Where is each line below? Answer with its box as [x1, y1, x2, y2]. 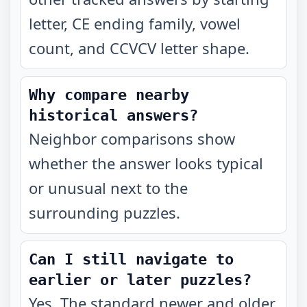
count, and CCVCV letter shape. [29, 38, 249, 58]
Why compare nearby [29, 86, 189, 103]
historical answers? [29, 107, 198, 124]
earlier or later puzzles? [29, 271, 251, 288]
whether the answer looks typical [29, 153, 263, 173]
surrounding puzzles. [29, 202, 180, 223]
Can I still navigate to [29, 251, 234, 268]
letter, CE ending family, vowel [29, 13, 241, 34]
